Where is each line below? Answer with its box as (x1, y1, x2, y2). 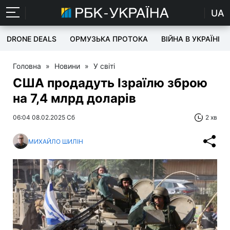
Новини (54, 62, 80, 70)
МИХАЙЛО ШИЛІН (28, 137, 83, 145)
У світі (93, 62, 115, 70)
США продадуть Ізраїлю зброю (13, 75, 207, 90)
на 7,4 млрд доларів (13, 91, 136, 106)
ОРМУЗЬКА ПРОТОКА (70, 34, 148, 43)
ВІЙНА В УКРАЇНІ (161, 34, 220, 43)
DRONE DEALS (7, 34, 56, 43)
